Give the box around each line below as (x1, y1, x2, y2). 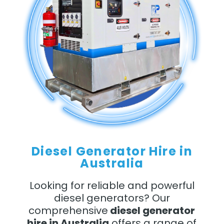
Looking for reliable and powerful (29, 178, 194, 192)
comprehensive (28, 203, 108, 217)
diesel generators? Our (53, 190, 170, 205)
